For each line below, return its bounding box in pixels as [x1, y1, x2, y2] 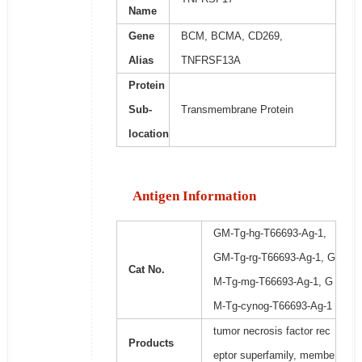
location [128, 128, 169, 141]
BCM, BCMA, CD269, [180, 30, 283, 43]
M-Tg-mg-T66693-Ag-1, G [213, 276, 333, 288]
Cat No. [128, 263, 165, 276]
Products [128, 337, 174, 350]
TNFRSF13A [180, 54, 241, 67]
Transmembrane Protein [180, 103, 293, 116]
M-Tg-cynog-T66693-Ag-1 [213, 300, 332, 313]
